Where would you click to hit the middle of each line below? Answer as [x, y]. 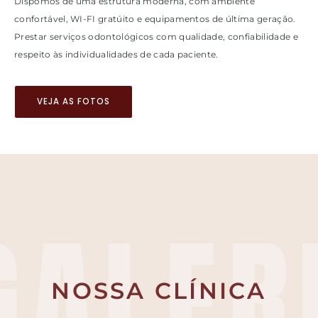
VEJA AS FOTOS [73, 101]
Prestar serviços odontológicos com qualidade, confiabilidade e [156, 37]
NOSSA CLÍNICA [159, 291]
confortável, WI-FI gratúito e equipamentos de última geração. [155, 20]
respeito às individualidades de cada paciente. [116, 55]
